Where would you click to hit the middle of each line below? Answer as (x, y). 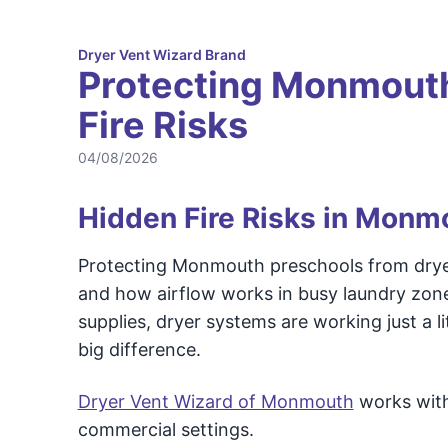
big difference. (139, 349)
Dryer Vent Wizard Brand (161, 54)
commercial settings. (165, 429)
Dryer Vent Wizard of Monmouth (215, 401)
